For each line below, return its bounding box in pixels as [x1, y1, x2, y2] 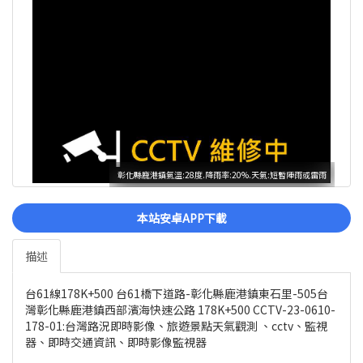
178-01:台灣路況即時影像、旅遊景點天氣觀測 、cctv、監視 [25, 318, 327, 335]
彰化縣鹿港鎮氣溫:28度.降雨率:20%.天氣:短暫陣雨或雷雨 [117, 169, 327, 181]
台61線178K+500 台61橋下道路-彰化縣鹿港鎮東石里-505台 [25, 285, 328, 302]
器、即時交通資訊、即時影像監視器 [25, 334, 207, 351]
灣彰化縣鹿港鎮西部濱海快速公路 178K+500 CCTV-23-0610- [25, 301, 335, 318]
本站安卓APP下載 [136, 210, 227, 227]
